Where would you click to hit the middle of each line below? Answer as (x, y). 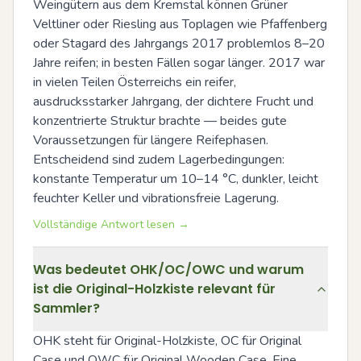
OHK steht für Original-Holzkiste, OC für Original (167, 341)
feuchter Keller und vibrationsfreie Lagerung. (156, 198)
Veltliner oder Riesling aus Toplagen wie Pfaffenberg (180, 24)
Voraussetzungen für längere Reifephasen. (151, 140)
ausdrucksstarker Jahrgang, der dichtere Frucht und (173, 102)
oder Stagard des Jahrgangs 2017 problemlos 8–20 (179, 44)
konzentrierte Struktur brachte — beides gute (160, 121)
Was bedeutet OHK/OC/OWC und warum (168, 270)
